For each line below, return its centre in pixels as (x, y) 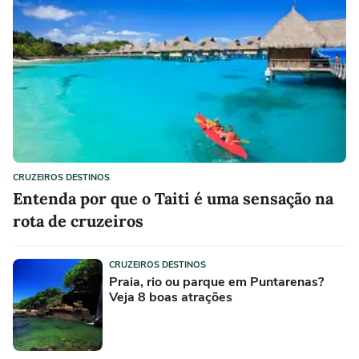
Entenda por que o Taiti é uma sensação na (173, 198)
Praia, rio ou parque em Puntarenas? (216, 282)
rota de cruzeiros (78, 220)
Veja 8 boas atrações (171, 297)
